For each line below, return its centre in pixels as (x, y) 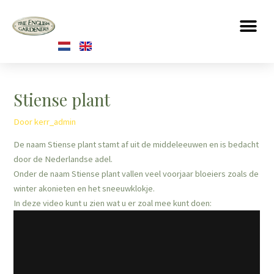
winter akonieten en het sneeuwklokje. (84, 189)
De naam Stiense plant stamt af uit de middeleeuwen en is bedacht (136, 145)
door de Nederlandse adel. (63, 159)
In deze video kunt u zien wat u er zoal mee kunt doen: (113, 203)
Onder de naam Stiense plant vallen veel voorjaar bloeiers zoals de (136, 174)
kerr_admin (55, 121)
